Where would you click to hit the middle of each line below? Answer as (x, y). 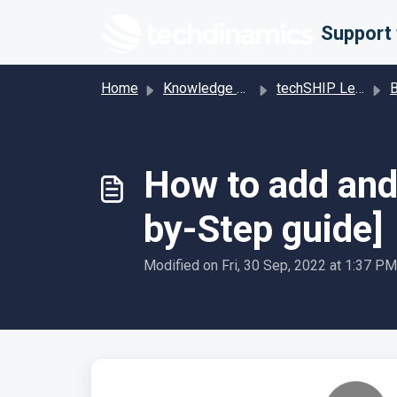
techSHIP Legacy (316, 88)
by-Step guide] (263, 229)
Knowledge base (200, 88)
